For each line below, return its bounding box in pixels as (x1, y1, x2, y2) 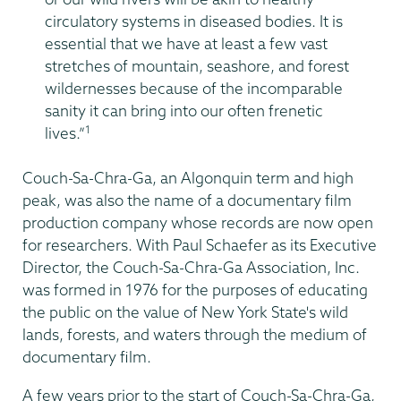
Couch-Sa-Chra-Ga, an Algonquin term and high (22, 168, 354, 188)
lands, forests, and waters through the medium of (22, 325, 367, 345)
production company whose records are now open (22, 213, 373, 233)
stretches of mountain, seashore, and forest (45, 56, 349, 76)
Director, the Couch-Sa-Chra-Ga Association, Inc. (22, 258, 360, 277)
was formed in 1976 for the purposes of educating (22, 280, 368, 300)
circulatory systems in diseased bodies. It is (45, 12, 343, 31)
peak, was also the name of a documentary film (22, 191, 352, 210)
